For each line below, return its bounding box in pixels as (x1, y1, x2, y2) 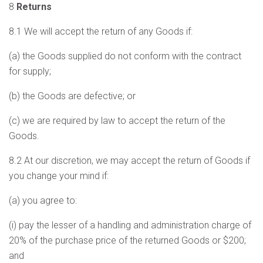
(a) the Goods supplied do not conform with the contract (9, 50, 241, 62)
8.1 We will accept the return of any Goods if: (9, 26, 193, 37)
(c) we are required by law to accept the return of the (9, 115, 225, 126)
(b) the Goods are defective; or (9, 90, 136, 102)
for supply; (9, 66, 51, 77)
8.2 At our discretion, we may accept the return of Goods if (9, 155, 250, 166)
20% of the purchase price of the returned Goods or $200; (9, 235, 246, 246)
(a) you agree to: (9, 195, 77, 206)
